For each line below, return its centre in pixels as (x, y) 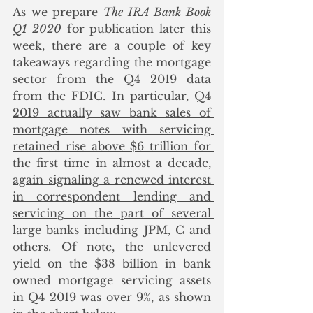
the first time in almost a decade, (112, 162)
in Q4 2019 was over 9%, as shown (112, 297)
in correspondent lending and (112, 196)
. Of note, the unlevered (130, 246)
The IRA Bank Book (157, 12)
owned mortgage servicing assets (112, 280)
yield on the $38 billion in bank (112, 263)
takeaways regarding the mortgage (112, 62)
